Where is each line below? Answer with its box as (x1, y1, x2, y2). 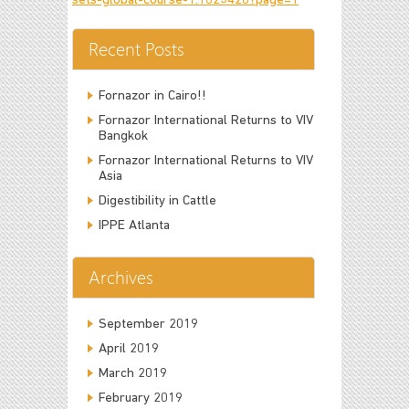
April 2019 (99, 342, 159, 357)
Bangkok (99, 130, 148, 144)
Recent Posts (89, 37, 184, 62)
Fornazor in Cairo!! (99, 89, 206, 104)
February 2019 (99, 392, 183, 406)
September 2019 (99, 318, 198, 332)
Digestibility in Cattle (99, 194, 216, 209)
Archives (89, 265, 153, 290)
